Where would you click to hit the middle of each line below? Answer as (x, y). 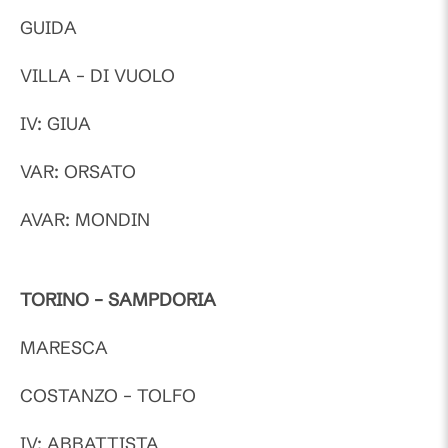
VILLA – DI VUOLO (97, 75)
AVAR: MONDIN (85, 219)
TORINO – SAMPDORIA (118, 299)
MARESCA (64, 347)
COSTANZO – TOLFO (108, 395)
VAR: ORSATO (78, 171)
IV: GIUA (55, 123)
